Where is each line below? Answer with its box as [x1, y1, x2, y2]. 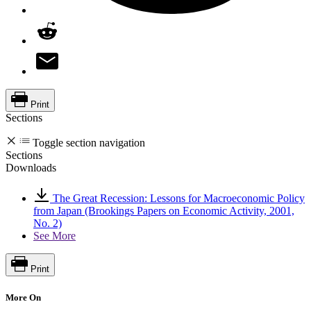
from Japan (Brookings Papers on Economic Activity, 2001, [33, 204, 294, 217]
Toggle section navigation [33, 136, 145, 149]
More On [6, 292, 41, 303]
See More [33, 229, 76, 242]
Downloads [6, 161, 56, 174]
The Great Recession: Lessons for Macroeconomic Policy [50, 192, 305, 204]
